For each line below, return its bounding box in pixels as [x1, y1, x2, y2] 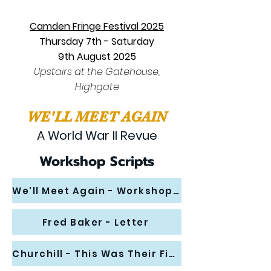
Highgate [74, 80, 119, 94]
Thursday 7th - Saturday [39, 34, 154, 48]
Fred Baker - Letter [42, 215, 149, 229]
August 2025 [74, 50, 136, 64]
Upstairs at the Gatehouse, [34, 65, 160, 79]
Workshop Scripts [39, 151, 154, 171]
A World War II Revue [36, 127, 157, 144]
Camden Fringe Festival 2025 [30, 19, 164, 33]
